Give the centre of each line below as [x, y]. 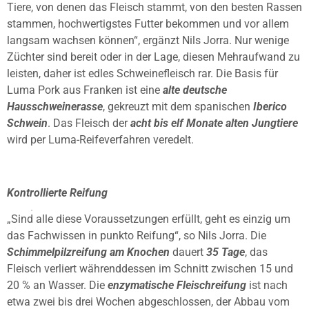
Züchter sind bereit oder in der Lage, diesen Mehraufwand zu [153, 57]
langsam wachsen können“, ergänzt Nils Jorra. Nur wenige [148, 41]
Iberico [270, 107]
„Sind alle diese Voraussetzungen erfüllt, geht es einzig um [149, 219]
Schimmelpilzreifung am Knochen [88, 252]
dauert [188, 252]
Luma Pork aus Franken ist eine [83, 90]
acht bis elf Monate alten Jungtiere [214, 123]
